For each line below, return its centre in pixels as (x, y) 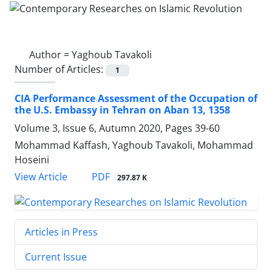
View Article (41, 177)
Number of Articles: (60, 69)
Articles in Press (61, 232)
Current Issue (56, 257)
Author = (50, 54)
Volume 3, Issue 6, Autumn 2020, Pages (105, 128)
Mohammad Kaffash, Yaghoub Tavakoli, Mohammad (134, 145)
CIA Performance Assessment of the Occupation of (136, 98)
